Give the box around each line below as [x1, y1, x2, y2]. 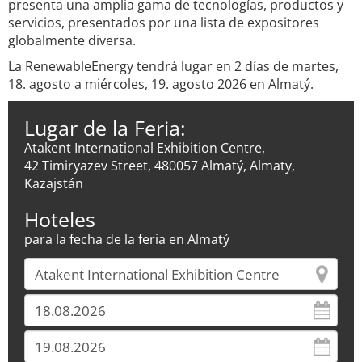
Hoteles [24, 205, 95, 233]
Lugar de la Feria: [24, 114, 186, 141]
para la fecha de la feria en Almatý [24, 230, 229, 248]
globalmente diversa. [8, 32, 136, 49]
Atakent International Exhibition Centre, [24, 139, 265, 157]
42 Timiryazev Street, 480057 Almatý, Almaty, [24, 157, 295, 175]
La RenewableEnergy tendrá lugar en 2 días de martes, [8, 57, 339, 75]
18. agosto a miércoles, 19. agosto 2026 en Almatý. [8, 75, 314, 93]
